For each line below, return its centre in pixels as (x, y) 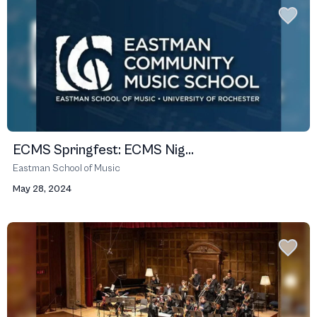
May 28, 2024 (42, 189)
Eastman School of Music (67, 168)
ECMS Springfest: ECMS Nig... (103, 150)
